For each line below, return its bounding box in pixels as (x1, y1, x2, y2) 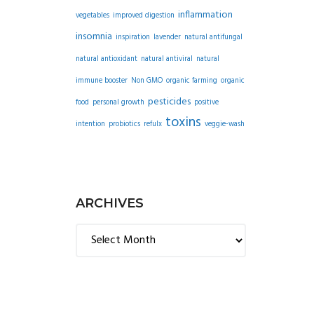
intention (76, 118, 106, 131)
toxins (165, 111, 202, 135)
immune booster (76, 75, 128, 88)
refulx (144, 118, 163, 131)
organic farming (166, 75, 218, 88)
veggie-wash (205, 118, 245, 131)
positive (194, 97, 219, 109)
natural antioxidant (76, 53, 138, 66)
